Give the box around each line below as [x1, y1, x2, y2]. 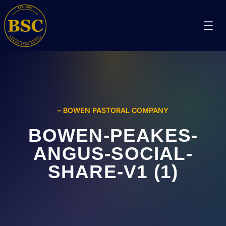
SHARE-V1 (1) [47, 161, 179, 182]
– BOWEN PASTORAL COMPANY [58, 105, 168, 115]
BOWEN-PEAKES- [28, 125, 198, 146]
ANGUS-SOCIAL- [33, 143, 193, 164]
